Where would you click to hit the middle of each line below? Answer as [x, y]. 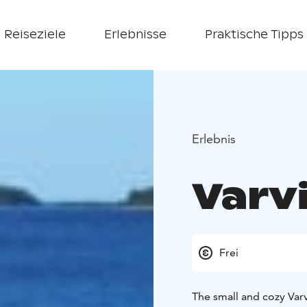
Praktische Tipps [254, 35]
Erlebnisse [135, 35]
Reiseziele [35, 35]
